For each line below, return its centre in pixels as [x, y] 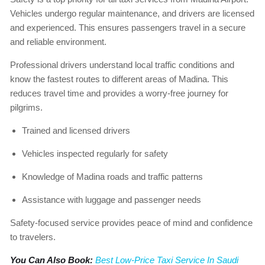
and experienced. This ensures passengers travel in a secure [128, 28]
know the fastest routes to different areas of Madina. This [119, 79]
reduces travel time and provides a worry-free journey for [119, 93]
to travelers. [33, 237]
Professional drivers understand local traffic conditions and [122, 65]
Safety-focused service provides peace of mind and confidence [131, 223]
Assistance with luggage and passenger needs [112, 200]
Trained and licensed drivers [76, 131]
